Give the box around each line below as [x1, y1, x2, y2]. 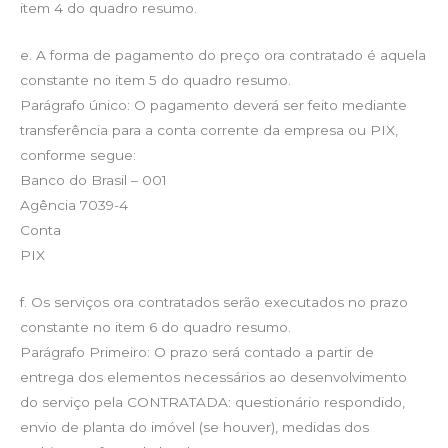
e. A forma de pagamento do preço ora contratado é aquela [20, 46, 426, 63]
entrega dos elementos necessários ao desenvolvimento [20, 368, 407, 385]
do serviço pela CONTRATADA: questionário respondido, [20, 393, 405, 410]
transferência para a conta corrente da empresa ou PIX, [20, 121, 398, 138]
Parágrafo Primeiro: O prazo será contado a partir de [20, 343, 374, 360]
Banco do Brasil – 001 [20, 171, 167, 188]
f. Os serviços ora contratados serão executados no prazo [20, 293, 408, 310]
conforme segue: [20, 146, 136, 163]
